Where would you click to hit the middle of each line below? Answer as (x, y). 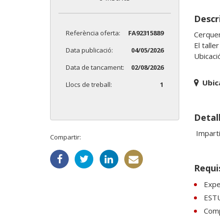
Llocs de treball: (89, 85)
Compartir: (66, 137)
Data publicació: (89, 50)
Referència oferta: (93, 33)
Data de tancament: (95, 68)
